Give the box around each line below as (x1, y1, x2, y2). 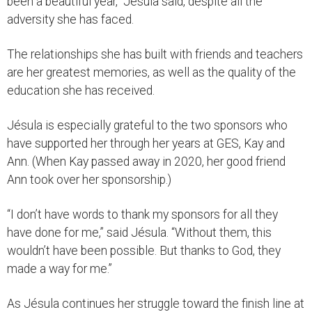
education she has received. (7, 83, 155, 97)
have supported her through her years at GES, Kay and (7, 136, 285, 150)
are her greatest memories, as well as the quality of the (7, 65, 296, 79)
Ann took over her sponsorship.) (7, 172, 171, 187)
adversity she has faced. (7, 12, 134, 26)
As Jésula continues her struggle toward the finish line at (7, 296, 304, 311)
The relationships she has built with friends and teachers (7, 47, 303, 61)
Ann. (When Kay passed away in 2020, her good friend (7, 154, 286, 169)
